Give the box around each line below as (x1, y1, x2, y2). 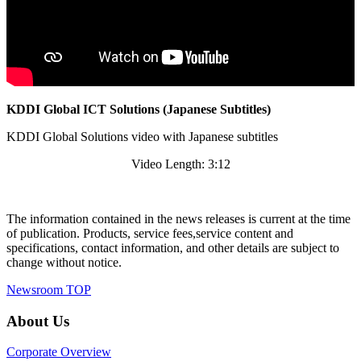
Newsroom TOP (6, 283, 91, 297)
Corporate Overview (6, 345, 111, 359)
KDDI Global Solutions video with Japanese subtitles (6, 130, 278, 144)
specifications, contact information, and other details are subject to (6, 241, 339, 255)
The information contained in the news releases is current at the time (6, 212, 351, 226)
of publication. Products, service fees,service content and (6, 226, 293, 241)
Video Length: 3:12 (131, 157, 230, 172)
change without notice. (6, 255, 122, 270)
